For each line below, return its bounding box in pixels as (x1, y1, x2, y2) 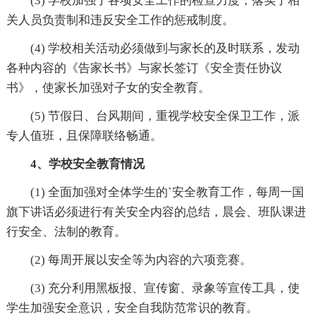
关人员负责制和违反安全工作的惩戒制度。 (6, 13, 234, 27)
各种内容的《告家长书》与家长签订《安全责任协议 (6, 61, 282, 75)
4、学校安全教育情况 (30, 157, 145, 171)
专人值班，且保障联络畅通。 (6, 128, 162, 142)
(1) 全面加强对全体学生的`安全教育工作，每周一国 (30, 185, 304, 199)
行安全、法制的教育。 (6, 224, 126, 238)
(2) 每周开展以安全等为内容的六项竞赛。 (30, 253, 252, 267)
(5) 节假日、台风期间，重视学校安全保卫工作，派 (30, 109, 300, 123)
